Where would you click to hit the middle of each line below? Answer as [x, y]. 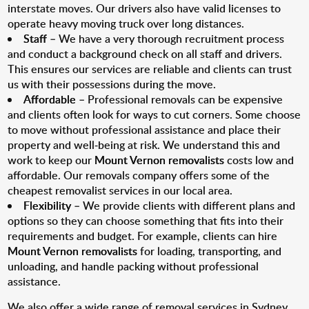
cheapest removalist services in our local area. [120, 190]
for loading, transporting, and [210, 251]
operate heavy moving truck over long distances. [126, 23]
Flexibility [48, 206]
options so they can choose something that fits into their [146, 221]
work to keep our [51, 160]
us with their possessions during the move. [112, 84]
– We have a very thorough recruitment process [166, 39]
